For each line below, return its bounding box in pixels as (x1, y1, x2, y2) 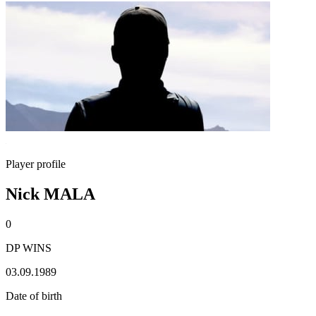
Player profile (6, 158, 66, 170)
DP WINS (6, 241, 51, 254)
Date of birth (6, 289, 62, 302)
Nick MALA (6, 184, 95, 203)
